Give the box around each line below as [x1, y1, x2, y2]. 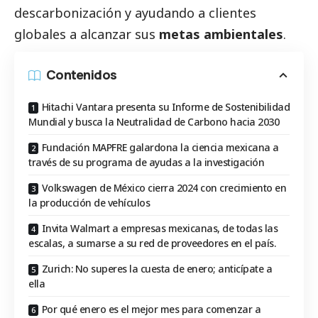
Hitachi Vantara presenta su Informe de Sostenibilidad [41, 100, 290, 114]
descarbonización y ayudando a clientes [14, 4, 256, 22]
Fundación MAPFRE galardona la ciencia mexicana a [41, 141, 279, 155]
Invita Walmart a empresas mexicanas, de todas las [41, 221, 278, 236]
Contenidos [46, 66, 117, 84]
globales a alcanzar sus [14, 26, 159, 43]
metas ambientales [159, 26, 283, 43]
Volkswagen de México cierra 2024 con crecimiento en [41, 181, 286, 195]
